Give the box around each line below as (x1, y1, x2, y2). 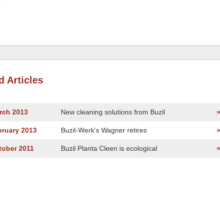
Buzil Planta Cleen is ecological (61, 144, 157, 152)
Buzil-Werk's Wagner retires (61, 126, 147, 134)
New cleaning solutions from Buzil (61, 108, 165, 116)
